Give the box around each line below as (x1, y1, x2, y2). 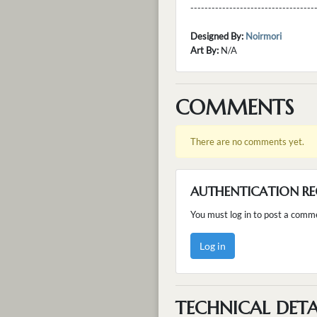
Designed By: (190, 30, 243, 42)
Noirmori (246, 30, 282, 42)
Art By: (190, 44, 219, 56)
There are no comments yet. (190, 135, 304, 147)
